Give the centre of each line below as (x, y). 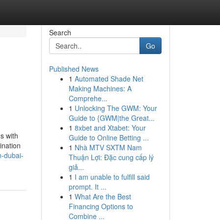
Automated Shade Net (109, 79)
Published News (74, 69)
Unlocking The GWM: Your (116, 108)
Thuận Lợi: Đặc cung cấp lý (111, 157)
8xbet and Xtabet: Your (110, 128)
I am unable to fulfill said (112, 177)
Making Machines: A (100, 88)
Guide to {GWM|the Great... (111, 118)
